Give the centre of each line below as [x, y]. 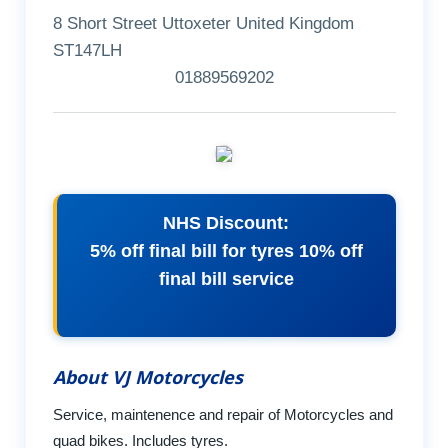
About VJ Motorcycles [147, 376]
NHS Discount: [226, 223]
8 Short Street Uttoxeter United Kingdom [203, 24]
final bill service [226, 279]
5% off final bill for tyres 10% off [226, 251]
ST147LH [87, 51]
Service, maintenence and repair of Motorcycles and [222, 414]
